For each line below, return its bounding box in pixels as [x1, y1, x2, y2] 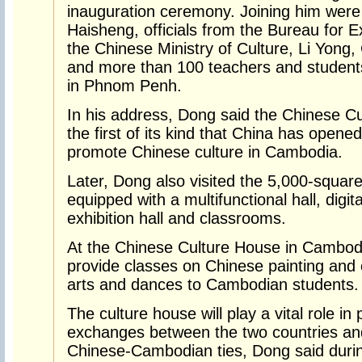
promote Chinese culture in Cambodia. [67, 143, 343, 161]
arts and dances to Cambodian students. [67, 276, 359, 293]
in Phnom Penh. [67, 77, 182, 95]
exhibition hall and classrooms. [67, 209, 286, 227]
